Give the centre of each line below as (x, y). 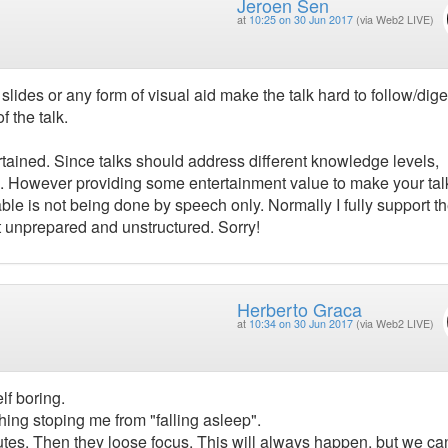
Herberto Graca (299, 308)
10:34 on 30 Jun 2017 (300, 323)
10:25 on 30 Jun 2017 (300, 20)
